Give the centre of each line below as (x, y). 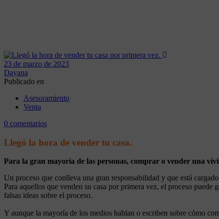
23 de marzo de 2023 (36, 64)
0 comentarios (25, 123)
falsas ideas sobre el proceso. (48, 196)
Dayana (16, 72)
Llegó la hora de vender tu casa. (69, 142)
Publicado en (24, 81)
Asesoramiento (46, 98)
